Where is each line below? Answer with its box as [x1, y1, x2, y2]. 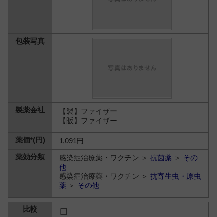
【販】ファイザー [59, 116, 118, 124]
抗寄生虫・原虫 [150, 172, 201, 180]
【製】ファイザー [59, 107, 118, 115]
